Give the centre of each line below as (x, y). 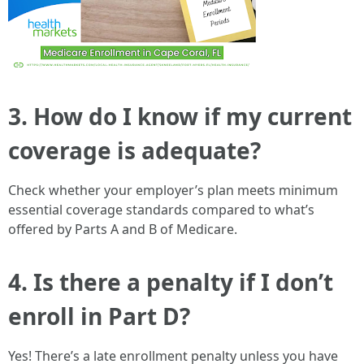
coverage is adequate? (134, 150)
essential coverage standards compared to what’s (161, 210)
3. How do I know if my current (180, 116)
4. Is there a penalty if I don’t (171, 282)
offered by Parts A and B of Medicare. (123, 229)
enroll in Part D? (99, 316)
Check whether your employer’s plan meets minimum (173, 190)
